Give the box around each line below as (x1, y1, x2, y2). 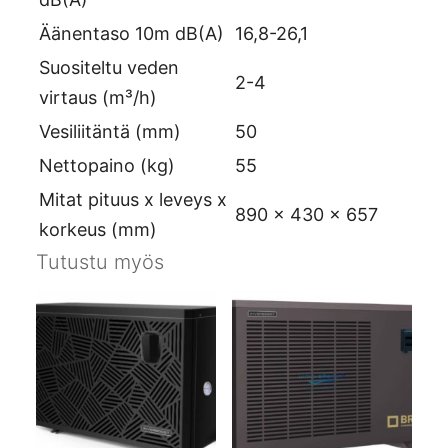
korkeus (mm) (39, 219, 157, 241)
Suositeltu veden (39, 57, 179, 79)
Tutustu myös (36, 250, 164, 275)
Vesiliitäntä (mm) (39, 121, 181, 143)
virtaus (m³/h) (39, 87, 157, 109)
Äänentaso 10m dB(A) (39, 23, 224, 45)
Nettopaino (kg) (39, 155, 175, 177)
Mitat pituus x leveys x (39, 189, 227, 211)
